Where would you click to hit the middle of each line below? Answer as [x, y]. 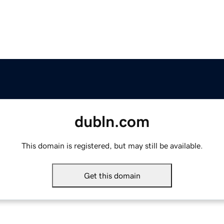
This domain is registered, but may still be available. [112, 146]
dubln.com [112, 122]
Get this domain [112, 176]
